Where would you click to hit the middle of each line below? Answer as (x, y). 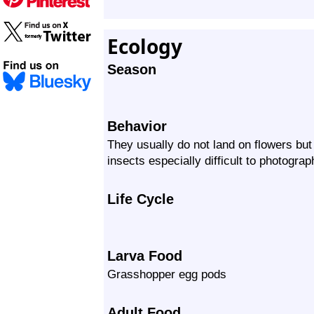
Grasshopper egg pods (167, 274)
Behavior (137, 126)
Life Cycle (141, 199)
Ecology (145, 46)
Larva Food (145, 256)
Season (132, 69)
